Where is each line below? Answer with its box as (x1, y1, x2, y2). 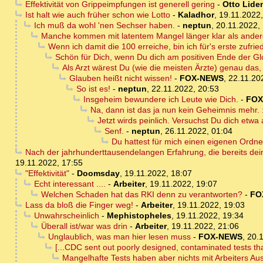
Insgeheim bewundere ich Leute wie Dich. (83, 95, 238, 104)
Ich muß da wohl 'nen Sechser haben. (33, 21, 175, 31)
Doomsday (76, 168, 120, 178)
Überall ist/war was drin (41, 221, 127, 231)
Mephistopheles (106, 211, 171, 221)
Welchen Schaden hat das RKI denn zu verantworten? (41, 190, 242, 200)
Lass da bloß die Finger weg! (25, 200, 133, 210)
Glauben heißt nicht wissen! (69, 73, 172, 83)
